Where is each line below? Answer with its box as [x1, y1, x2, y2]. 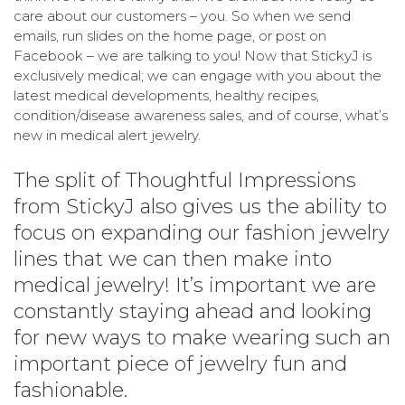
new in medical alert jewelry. [14, 126, 201, 144]
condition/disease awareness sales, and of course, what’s [14, 106, 388, 124]
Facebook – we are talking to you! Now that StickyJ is [14, 46, 372, 64]
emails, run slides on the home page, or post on [14, 26, 326, 44]
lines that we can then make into [14, 246, 332, 271]
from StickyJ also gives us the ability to [14, 193, 387, 219]
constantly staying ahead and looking [14, 298, 372, 324]
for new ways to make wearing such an [14, 325, 391, 350]
